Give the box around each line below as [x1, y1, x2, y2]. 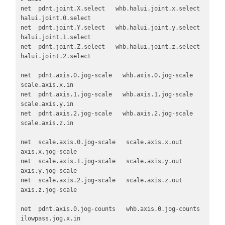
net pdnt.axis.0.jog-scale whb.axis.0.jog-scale [20, 72, 193, 79]
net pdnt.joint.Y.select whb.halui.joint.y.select [20, 24, 200, 32]
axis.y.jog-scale [20, 167, 77, 175]
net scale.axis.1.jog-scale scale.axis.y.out [20, 158, 182, 165]
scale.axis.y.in [20, 100, 84, 108]
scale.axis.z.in [20, 120, 80, 127]
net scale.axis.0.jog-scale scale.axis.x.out [20, 139, 182, 146]
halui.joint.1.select [20, 34, 91, 41]
